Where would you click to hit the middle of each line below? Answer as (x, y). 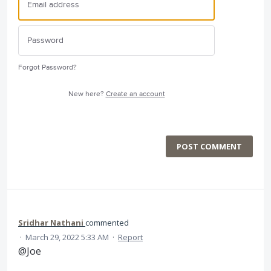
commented (107, 223)
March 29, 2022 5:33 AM (67, 237)
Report (130, 237)
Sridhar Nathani (51, 223)
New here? (87, 94)
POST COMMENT (209, 146)
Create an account (135, 94)
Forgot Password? (47, 67)
